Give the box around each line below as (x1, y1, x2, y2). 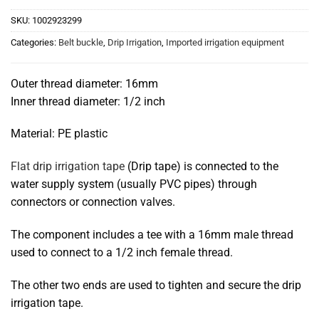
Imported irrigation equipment (166, 36, 284, 48)
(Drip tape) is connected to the (125, 159, 278, 174)
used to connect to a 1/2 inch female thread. (11, 246, 233, 260)
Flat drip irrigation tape (11, 159, 125, 174)
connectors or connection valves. (11, 195, 175, 209)
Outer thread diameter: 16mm (11, 76, 158, 90)
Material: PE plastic (11, 127, 108, 141)
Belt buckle (58, 36, 103, 48)
